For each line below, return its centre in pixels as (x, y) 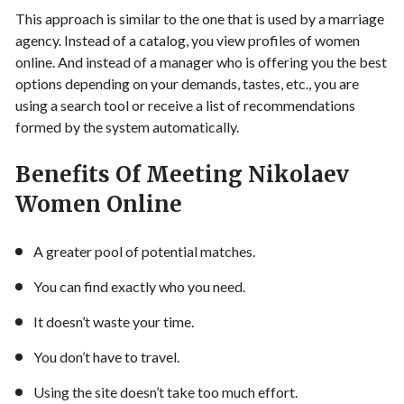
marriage (356, 19)
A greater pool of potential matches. (144, 252)
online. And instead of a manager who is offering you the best (201, 62)
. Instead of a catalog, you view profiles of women (209, 41)
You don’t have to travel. (106, 357)
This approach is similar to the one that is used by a (172, 19)
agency (37, 41)
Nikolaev (298, 175)
